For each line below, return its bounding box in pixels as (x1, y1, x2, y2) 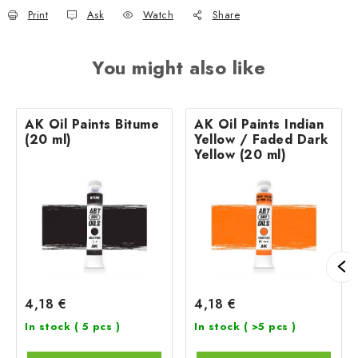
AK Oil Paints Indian (194, 114, 324, 133)
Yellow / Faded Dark (194, 129, 328, 149)
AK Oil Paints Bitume (25, 114, 159, 133)
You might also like (92, 53, 266, 82)
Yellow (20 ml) (194, 145, 286, 164)
